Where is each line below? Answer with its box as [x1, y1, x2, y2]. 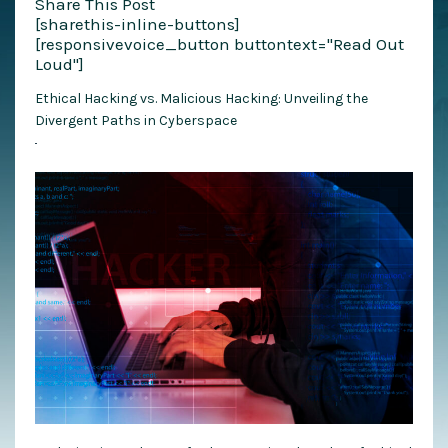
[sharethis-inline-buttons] [35, 14, 240, 35]
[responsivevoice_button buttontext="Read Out [35, 34, 404, 55]
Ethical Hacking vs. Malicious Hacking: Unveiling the [35, 90, 368, 108]
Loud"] [35, 54, 84, 75]
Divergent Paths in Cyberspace [35, 112, 237, 130]
